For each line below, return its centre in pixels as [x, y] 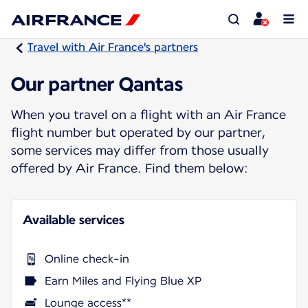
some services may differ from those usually [140, 150]
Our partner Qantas [97, 84]
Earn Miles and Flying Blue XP [123, 280]
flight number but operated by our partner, [138, 132]
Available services [74, 219]
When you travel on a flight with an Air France [148, 114]
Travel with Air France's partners [113, 47]
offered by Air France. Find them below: [130, 168]
